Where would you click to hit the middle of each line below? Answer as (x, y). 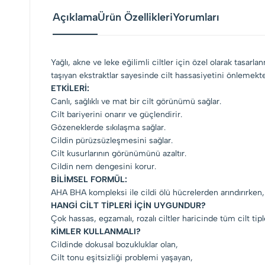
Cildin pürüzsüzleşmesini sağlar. (112, 140)
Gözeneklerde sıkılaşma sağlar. (109, 127)
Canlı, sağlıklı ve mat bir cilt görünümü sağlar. (136, 101)
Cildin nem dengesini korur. (104, 167)
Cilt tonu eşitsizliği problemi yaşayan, (122, 258)
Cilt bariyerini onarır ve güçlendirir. (117, 114)
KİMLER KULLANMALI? (96, 232)
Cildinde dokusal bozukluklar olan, (116, 245)
